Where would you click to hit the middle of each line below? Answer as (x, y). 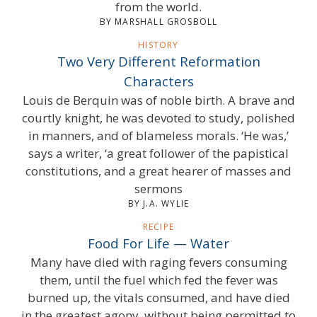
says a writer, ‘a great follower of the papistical (158, 153)
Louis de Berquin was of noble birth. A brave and (158, 100)
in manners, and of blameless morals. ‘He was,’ (158, 135)
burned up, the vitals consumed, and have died (158, 297)
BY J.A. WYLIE (158, 203)
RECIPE (158, 226)
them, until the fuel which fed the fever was (158, 279)
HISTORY (158, 45)
